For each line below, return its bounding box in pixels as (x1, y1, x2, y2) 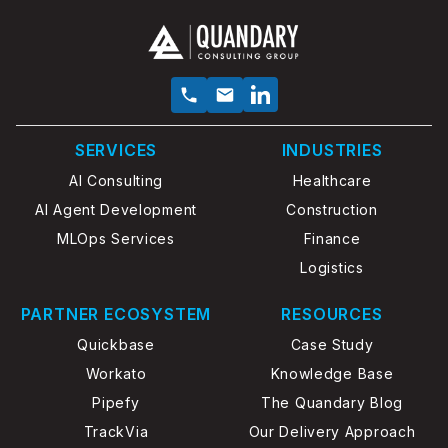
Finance (303, 229, 361, 247)
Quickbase (77, 335, 155, 353)
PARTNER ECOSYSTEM (20, 303, 212, 324)
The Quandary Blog (261, 393, 403, 411)
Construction (286, 200, 378, 218)
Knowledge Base (270, 364, 394, 382)
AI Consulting (68, 171, 164, 189)
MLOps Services (57, 229, 175, 247)
